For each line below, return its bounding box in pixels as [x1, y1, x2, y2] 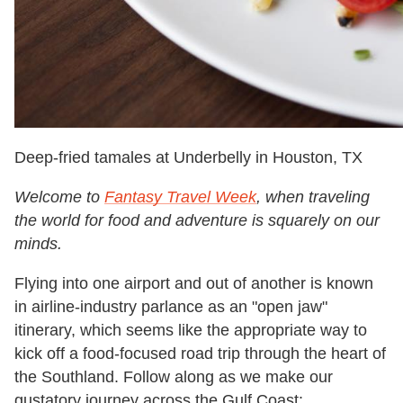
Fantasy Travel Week [104, 188, 256, 207]
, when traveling [256, 188, 370, 207]
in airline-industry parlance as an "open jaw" [14, 298, 327, 317]
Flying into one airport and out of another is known [14, 274, 373, 293]
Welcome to [14, 188, 104, 207]
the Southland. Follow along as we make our [14, 368, 333, 387]
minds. [14, 235, 62, 254]
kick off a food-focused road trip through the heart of [14, 345, 386, 363]
